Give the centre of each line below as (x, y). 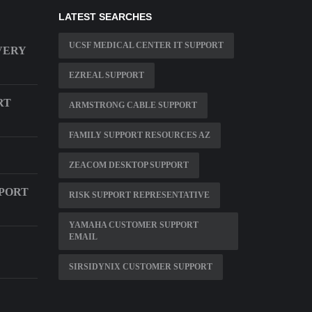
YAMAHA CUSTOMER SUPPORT (133, 225)
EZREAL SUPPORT (106, 76)
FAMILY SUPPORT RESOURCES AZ (139, 135)
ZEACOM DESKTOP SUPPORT (128, 165)
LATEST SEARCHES (105, 17)
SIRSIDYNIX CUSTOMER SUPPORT (140, 267)
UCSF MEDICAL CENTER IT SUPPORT (146, 46)
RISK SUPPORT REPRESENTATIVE (139, 195)
